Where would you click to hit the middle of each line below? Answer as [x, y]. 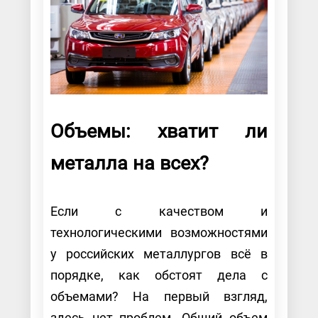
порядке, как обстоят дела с [159, 275]
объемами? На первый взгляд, [159, 297]
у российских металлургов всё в [159, 254]
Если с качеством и [159, 212]
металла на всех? [132, 164]
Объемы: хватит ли [159, 132]
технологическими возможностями [159, 233]
